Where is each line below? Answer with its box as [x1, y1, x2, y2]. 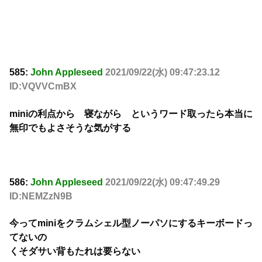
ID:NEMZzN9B [9, 191, 73, 201]
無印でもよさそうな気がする [9, 122, 131, 133]
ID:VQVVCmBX [9, 81, 77, 92]
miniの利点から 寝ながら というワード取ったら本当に [9, 108, 253, 119]
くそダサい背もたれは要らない [9, 246, 140, 257]
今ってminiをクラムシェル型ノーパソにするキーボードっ [9, 218, 253, 229]
